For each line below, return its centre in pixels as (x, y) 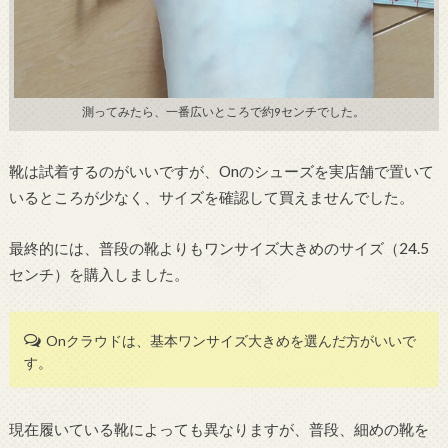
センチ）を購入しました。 (98, 273)
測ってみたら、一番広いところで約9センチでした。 (224, 111)
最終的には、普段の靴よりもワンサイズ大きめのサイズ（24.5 (218, 247)
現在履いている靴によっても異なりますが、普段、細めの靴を (218, 428)
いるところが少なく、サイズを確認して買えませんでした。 (211, 197)
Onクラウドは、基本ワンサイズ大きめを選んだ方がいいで (231, 340)
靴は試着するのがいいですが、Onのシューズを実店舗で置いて (221, 171)
